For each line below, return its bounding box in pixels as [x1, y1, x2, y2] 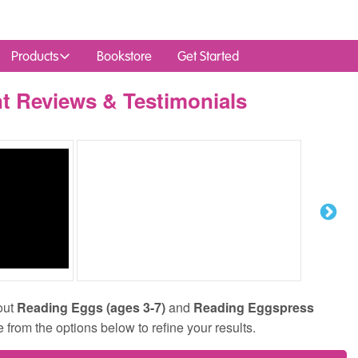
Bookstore [97, 47, 152, 65]
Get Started [177, 47, 239, 65]
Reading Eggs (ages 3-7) [17, 298, 165, 316]
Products [11, 47, 58, 65]
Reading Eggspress [193, 298, 314, 316]
